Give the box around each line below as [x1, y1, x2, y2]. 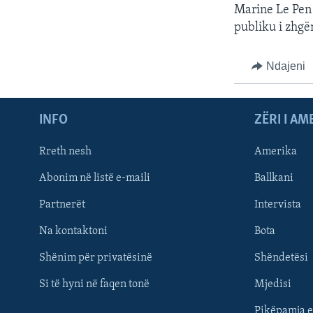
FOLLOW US [13, 247, 59, 258]
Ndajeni [265, 59, 305, 72]
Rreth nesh [39, 146, 92, 158]
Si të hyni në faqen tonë [39, 279, 150, 291]
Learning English [13, 208, 95, 222]
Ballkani [254, 173, 293, 184]
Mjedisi [254, 279, 291, 291]
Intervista [254, 199, 301, 211]
